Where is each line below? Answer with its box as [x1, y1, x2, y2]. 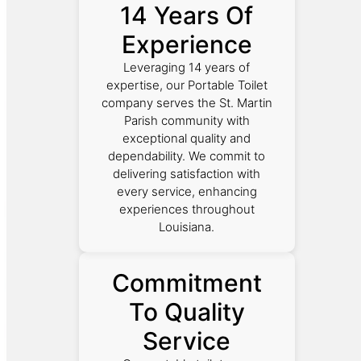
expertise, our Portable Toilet [106, 77, 268, 93]
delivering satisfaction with [113, 165, 261, 181]
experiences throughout [118, 201, 255, 217]
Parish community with [123, 112, 250, 128]
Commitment [111, 268, 262, 297]
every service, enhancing [116, 183, 257, 199]
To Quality [128, 297, 245, 326]
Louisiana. [159, 218, 215, 234]
